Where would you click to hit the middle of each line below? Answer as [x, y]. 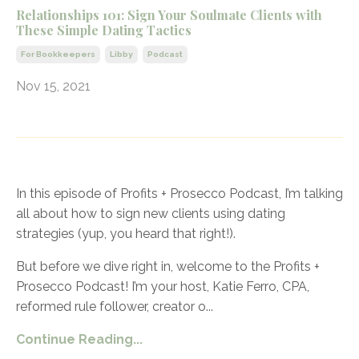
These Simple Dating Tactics [104, 30]
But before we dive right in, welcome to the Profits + [168, 266]
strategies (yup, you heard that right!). [126, 233]
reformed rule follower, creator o [111, 306]
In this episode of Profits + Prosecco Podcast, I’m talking [179, 193]
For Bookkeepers [58, 54]
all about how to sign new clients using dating [151, 213]
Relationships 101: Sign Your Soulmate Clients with [169, 14]
